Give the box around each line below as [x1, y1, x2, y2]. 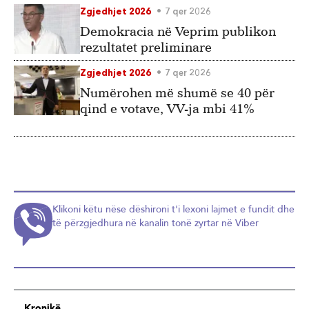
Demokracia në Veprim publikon [80, 24, 276, 39]
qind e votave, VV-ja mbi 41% [80, 101, 255, 117]
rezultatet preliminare [80, 40, 212, 55]
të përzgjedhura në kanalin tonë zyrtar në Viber [52, 217, 259, 230]
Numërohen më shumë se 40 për [80, 86, 275, 101]
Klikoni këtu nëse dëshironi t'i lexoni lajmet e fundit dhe [52, 203, 295, 216]
